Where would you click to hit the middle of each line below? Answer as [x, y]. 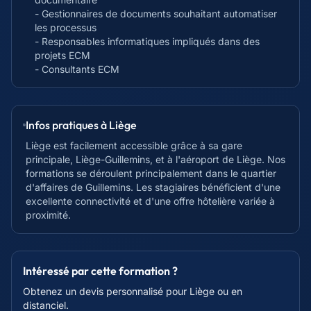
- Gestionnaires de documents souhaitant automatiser [155, 14]
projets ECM [62, 55]
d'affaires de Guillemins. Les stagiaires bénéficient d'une [153, 187]
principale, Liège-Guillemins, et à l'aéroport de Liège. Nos [156, 159]
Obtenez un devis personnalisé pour [106, 291]
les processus [65, 27]
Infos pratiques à [68, 125]
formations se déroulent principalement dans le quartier [151, 173]
